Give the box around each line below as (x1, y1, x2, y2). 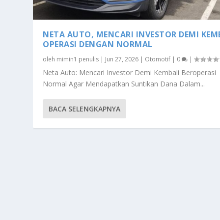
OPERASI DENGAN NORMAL (43, 39, 153, 50)
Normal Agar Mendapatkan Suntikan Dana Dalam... (43, 79, 205, 89)
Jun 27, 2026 (105, 55, 139, 64)
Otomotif (145, 55, 171, 64)
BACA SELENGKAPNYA (49, 104, 121, 114)
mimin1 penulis (56, 55, 99, 64)
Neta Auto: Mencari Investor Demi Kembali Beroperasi (43, 68, 217, 78)
